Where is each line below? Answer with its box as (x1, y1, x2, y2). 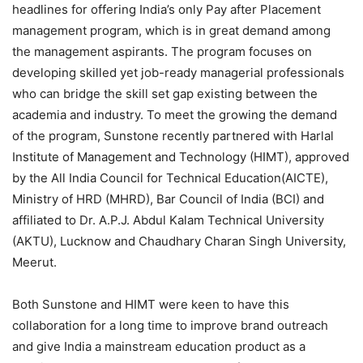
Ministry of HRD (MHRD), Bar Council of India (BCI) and (12, 191, 324, 207)
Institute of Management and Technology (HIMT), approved (12, 149, 349, 165)
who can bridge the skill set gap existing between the (12, 86, 318, 102)
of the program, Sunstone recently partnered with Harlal (12, 128, 334, 144)
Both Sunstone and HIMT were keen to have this (12, 297, 289, 313)
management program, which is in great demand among (12, 23, 331, 39)
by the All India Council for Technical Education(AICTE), (12, 170, 328, 186)
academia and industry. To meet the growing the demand (12, 107, 337, 123)
